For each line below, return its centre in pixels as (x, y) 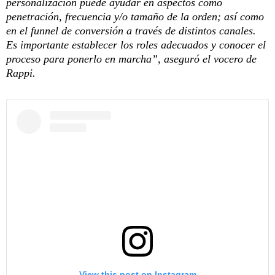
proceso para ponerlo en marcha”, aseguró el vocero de (131, 59)
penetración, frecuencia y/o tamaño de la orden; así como (135, 17)
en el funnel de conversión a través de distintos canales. (131, 31)
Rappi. (21, 73)
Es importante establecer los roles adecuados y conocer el (136, 45)
